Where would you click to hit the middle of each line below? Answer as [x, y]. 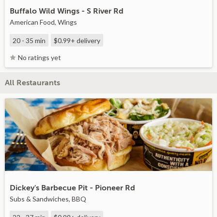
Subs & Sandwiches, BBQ [48, 199]
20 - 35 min [29, 40]
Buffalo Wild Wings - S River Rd [67, 11]
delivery [88, 40]
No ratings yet [39, 57]
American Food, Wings [43, 22]
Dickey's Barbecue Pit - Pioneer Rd [72, 188]
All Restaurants [32, 83]
